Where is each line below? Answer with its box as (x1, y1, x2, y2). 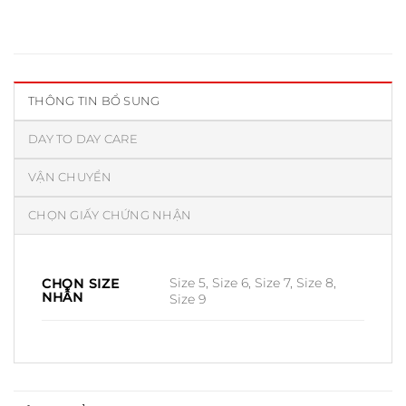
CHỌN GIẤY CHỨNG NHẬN (28, 208, 192, 222)
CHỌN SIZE (42, 275, 120, 292)
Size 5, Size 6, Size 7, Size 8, (169, 274, 337, 291)
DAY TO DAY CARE (28, 131, 138, 146)
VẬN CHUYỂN (28, 169, 112, 184)
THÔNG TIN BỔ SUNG (28, 93, 160, 108)
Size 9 (169, 290, 207, 307)
